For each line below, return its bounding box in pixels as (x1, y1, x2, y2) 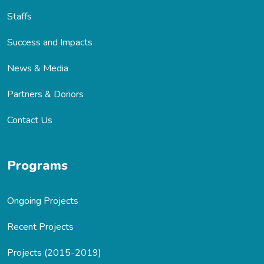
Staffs (7, 9, 32, 23)
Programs (7, 156, 68, 174)
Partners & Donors (7, 87, 84, 101)
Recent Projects (7, 220, 74, 233)
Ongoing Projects (7, 194, 78, 207)
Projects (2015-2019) (7, 246, 101, 259)
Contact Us (7, 113, 52, 127)
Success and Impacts (7, 35, 93, 49)
